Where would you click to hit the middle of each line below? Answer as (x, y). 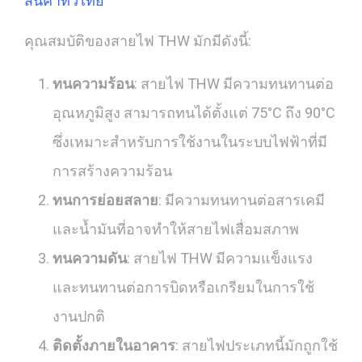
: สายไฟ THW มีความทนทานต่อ (234, 84)
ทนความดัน (90, 259)
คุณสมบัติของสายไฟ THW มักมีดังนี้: (138, 41)
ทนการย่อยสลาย (105, 200)
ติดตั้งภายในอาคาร (114, 346)
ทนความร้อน (93, 84)
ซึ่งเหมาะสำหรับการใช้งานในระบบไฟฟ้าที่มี (190, 142)
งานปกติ (79, 317)
